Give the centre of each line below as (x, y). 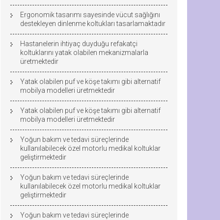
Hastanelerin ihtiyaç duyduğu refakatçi (79, 44)
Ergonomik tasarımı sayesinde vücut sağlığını (90, 15)
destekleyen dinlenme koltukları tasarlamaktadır (93, 24)
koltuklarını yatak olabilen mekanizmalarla (84, 53)
